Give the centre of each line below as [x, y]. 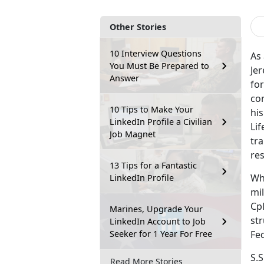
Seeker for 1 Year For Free [161, 234]
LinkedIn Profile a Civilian [161, 122]
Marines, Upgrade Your [156, 209]
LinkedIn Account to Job [158, 222]
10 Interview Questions [156, 54]
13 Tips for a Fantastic [153, 166]
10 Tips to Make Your [151, 110]
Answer [124, 78]
